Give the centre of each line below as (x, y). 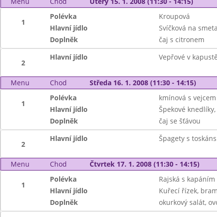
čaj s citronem (181, 39)
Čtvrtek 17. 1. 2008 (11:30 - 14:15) (144, 164)
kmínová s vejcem (187, 98)
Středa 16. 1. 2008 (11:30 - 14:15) (143, 83)
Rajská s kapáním (187, 179)
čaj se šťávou (179, 121)
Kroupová (174, 16)
